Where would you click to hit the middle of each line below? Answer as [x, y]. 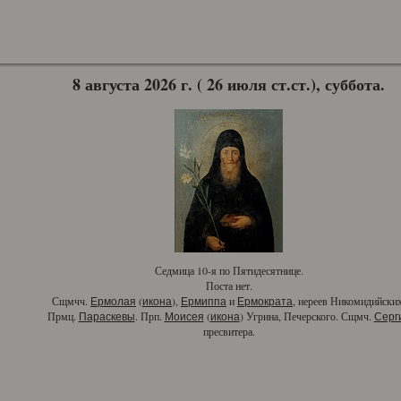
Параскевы [107, 317]
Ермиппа [204, 302]
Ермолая [113, 302]
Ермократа [265, 302]
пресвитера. [229, 331]
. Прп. [149, 316]
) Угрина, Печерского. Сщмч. [307, 316]
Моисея [184, 317]
